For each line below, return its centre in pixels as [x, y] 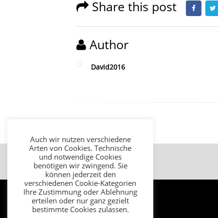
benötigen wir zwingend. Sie [80, 165]
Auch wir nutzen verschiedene [80, 139]
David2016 [108, 67]
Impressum [64, 161]
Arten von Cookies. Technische [80, 148]
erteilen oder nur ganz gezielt [80, 200]
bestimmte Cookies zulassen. [80, 209]
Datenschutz [111, 161]
